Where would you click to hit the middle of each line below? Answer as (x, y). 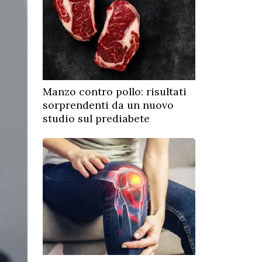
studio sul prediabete (96, 118)
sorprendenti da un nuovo (108, 105)
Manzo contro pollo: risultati (115, 92)
